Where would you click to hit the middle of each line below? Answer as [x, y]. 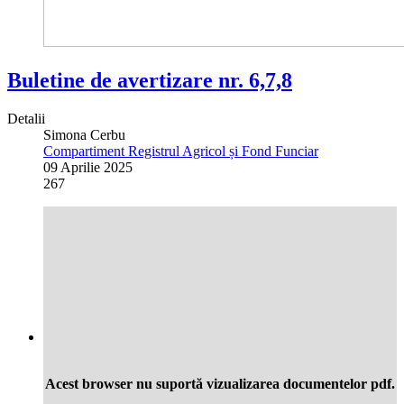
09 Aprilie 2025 [88, 167]
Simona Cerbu [84, 134]
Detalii [26, 118]
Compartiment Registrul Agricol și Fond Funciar [181, 151]
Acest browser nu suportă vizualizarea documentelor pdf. [220, 383]
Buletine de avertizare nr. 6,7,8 [150, 80]
